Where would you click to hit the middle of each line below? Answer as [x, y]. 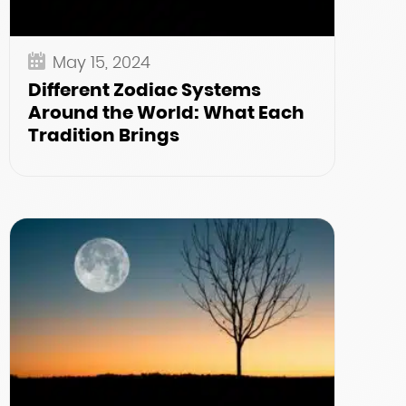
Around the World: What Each [166, 112]
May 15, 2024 [101, 62]
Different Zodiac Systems [145, 90]
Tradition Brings [104, 135]
